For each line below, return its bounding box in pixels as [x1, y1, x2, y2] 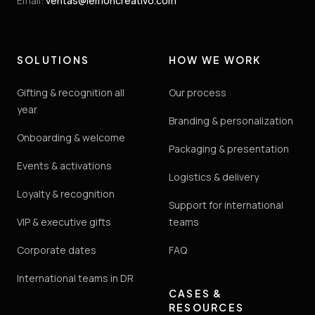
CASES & [169, 286, 223, 300]
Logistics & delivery [169, 169, 259, 184]
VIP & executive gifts [17, 214, 111, 229]
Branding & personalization [169, 113, 293, 127]
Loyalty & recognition [17, 186, 115, 200]
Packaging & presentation [169, 141, 289, 155]
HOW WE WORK [169, 53, 262, 66]
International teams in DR [17, 271, 134, 285]
